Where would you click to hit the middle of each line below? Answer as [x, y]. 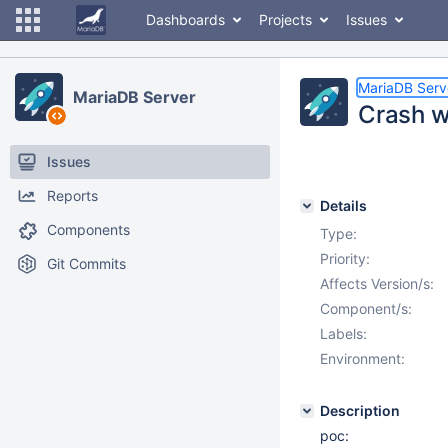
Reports [72, 195]
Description [360, 410]
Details [343, 205]
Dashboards [185, 19]
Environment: [362, 358]
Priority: [345, 258]
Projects [285, 19]
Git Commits [86, 263]
